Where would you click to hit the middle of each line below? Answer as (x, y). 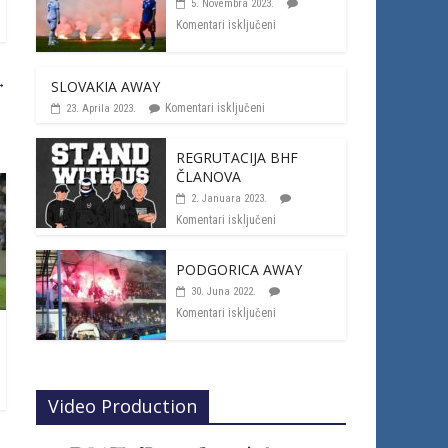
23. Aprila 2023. (101, 108)
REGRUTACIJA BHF (237, 157)
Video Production (122, 406)
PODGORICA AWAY (239, 269)
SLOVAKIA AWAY (105, 86)
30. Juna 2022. (223, 291)
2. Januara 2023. (229, 198)
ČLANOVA (208, 176)
